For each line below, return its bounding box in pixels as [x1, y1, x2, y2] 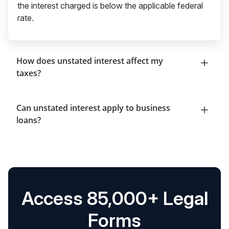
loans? [16, 114, 41, 126]
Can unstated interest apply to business [16, 102, 170, 113]
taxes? [16, 67, 41, 79]
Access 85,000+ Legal [21, 187, 208, 210]
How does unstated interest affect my [16, 55, 163, 66]
